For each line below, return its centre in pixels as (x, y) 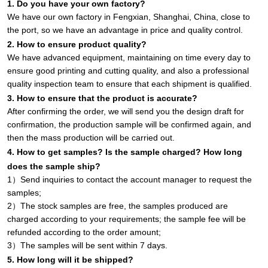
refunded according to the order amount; (84, 232)
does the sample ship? (54, 166)
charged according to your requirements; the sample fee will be (127, 219)
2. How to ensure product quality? (77, 44)
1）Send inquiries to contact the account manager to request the (130, 179)
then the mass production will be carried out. (91, 137)
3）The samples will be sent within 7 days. (88, 245)
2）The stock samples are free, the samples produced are (118, 205)
